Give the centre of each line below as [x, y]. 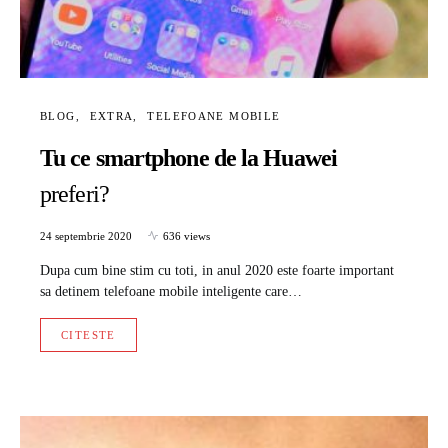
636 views [186, 235]
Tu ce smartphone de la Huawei [188, 157]
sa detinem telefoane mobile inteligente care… [171, 291]
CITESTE [88, 334]
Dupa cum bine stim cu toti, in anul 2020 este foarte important [217, 270]
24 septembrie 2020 [86, 235]
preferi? [74, 193]
